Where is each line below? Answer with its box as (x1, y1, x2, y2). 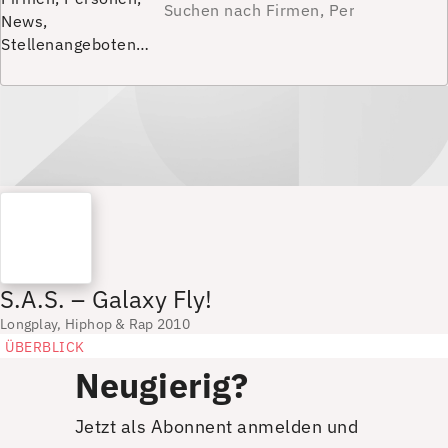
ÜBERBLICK (5, 337, 85, 356)
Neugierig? (74, 362, 249, 407)
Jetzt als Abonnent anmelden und (74, 414, 359, 438)
